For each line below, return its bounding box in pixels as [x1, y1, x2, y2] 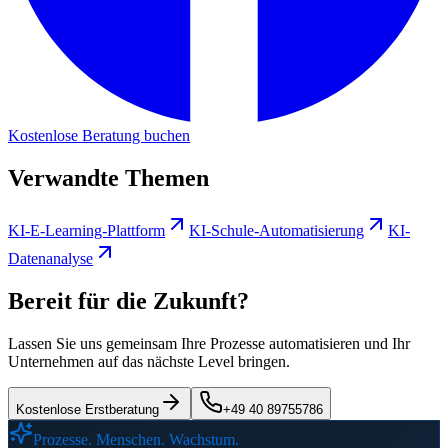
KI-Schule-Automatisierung [189, 221, 364, 239]
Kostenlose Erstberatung [16, 401, 159, 417]
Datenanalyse [8, 249, 93, 267]
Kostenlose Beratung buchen [8, 127, 190, 145]
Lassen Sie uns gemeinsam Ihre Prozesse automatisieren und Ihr [8, 334, 410, 352]
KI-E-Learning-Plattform [8, 221, 165, 239]
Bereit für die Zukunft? [8, 287, 249, 314]
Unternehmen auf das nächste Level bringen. [8, 352, 290, 370]
